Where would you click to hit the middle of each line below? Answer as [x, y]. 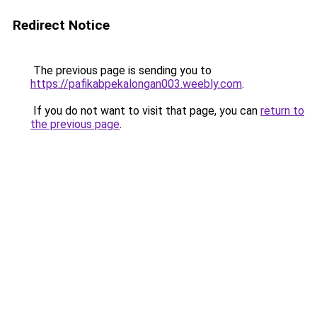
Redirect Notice [61, 25]
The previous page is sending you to [121, 70]
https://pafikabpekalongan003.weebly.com [136, 84]
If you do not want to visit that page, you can [145, 111]
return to [282, 111]
